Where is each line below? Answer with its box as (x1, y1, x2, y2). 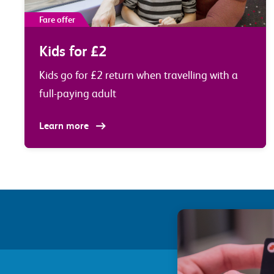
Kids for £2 (39, 42, 107, 60)
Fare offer (39, 14, 76, 24)
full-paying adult (39, 87, 117, 100)
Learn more (39, 119, 92, 131)
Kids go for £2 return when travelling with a (39, 68, 239, 81)
